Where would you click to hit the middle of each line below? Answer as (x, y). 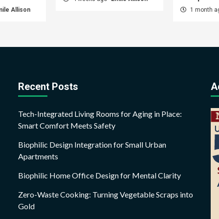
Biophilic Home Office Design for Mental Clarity (100, 175)
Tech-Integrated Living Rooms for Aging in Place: (100, 113)
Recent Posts (48, 86)
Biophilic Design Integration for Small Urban (92, 144)
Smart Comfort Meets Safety (67, 125)
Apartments (38, 156)
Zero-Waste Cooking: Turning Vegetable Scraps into (106, 194)
